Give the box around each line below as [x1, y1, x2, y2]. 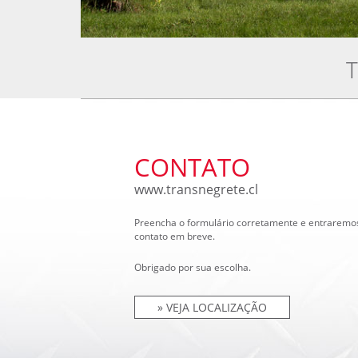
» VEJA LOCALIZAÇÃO [157, 300, 267, 315]
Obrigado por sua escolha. [134, 261, 251, 274]
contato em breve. [134, 229, 215, 243]
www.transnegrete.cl [134, 181, 258, 198]
